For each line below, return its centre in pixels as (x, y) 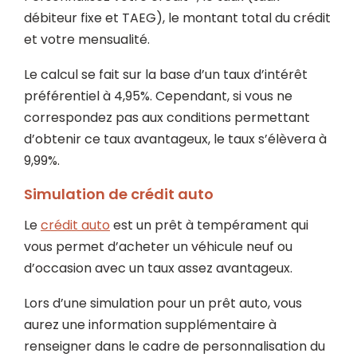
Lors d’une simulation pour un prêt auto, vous (163, 303)
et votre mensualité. (88, 39)
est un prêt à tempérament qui (209, 225)
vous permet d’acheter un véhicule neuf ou (158, 247)
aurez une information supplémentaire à (150, 325)
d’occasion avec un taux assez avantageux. (158, 268)
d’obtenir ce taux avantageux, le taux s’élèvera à (175, 139)
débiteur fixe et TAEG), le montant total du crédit (177, 18)
